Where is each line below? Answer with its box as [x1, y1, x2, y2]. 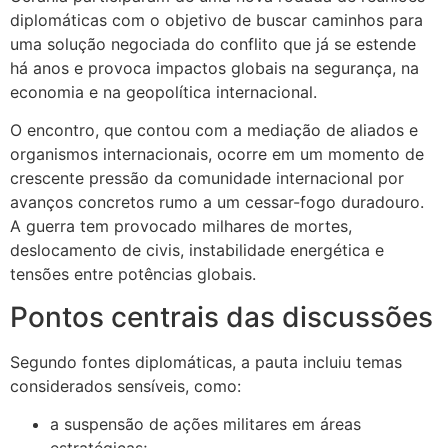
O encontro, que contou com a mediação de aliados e [10, 120, 418, 141]
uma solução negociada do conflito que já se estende [10, 34, 416, 54]
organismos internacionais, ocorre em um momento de [10, 144, 424, 165]
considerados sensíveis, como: [10, 375, 241, 396]
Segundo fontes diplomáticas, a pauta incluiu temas [10, 351, 402, 372]
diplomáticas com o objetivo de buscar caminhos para [10, 10, 423, 30]
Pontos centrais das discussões [10, 299, 433, 334]
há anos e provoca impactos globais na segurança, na [10, 58, 419, 78]
